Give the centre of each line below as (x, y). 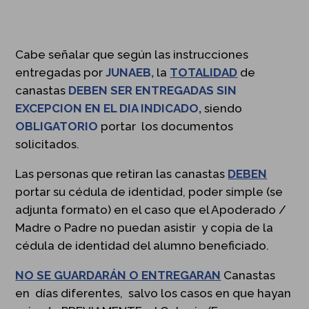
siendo (223, 108)
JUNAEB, (131, 72)
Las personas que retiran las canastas (120, 173)
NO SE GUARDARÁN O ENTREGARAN (118, 275)
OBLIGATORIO (58, 126)
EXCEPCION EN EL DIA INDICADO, (110, 108)
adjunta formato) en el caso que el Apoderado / (151, 209)
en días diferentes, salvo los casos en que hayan (153, 293)
